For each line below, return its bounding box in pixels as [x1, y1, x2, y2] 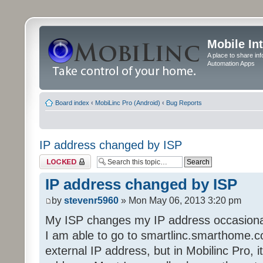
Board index [55, 99, 89, 106]
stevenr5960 [64, 195, 119, 206]
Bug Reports [166, 99, 202, 106]
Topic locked [39, 154, 75, 161]
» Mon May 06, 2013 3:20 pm [119, 195, 241, 206]
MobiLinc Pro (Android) [95, 99, 160, 106]
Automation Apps [207, 60, 255, 67]
